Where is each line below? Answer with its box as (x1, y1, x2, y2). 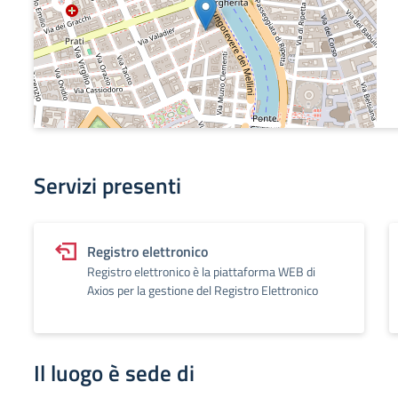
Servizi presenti (34, 169, 181, 203)
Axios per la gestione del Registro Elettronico (87, 281, 318, 299)
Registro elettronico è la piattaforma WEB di (87, 262, 315, 281)
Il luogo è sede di (34, 356, 195, 390)
